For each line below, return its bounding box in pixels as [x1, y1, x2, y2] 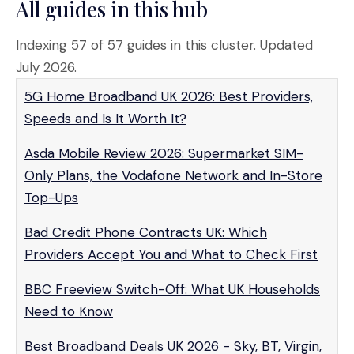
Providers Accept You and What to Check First [24, 246, 318, 263]
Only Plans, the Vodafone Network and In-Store [24, 167, 322, 184]
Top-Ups [24, 189, 78, 206]
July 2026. [16, 58, 77, 76]
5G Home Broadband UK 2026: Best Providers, [24, 88, 313, 105]
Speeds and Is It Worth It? [24, 110, 186, 127]
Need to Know [24, 303, 113, 320]
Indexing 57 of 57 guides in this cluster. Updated [16, 36, 313, 54]
